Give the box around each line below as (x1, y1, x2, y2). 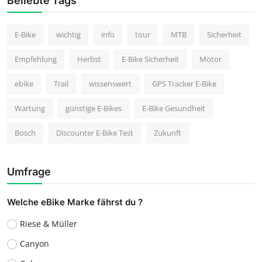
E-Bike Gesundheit (142, 102, 205, 113)
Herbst (77, 53, 101, 64)
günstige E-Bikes (65, 102, 122, 113)
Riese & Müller (19, 218, 77, 229)
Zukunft (154, 127, 181, 138)
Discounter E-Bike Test (56, 127, 133, 138)
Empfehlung (15, 53, 57, 64)
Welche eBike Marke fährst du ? (7, 196, 143, 208)
